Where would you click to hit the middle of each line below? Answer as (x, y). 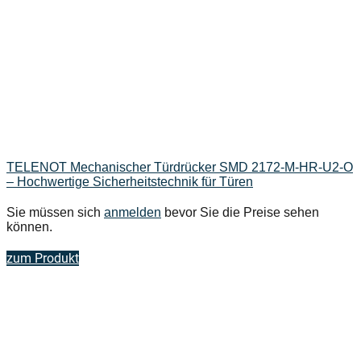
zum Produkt (43, 259)
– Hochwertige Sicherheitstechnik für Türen (130, 182)
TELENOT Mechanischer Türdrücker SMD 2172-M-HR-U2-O (180, 168)
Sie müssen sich (55, 213)
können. (29, 227)
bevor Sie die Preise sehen (240, 213)
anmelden (133, 213)
